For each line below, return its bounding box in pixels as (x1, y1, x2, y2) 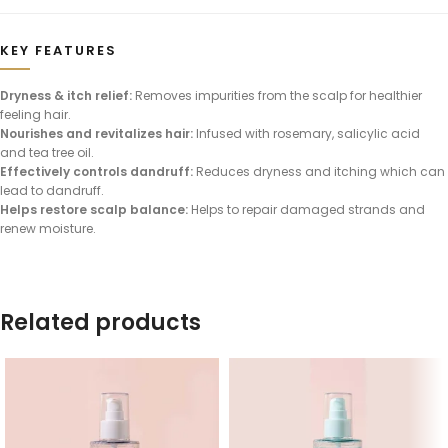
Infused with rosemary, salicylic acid (193, 125, 420, 143)
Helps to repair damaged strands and (188, 201, 425, 219)
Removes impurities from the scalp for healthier (132, 87, 422, 105)
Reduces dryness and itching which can (193, 163, 445, 181)
